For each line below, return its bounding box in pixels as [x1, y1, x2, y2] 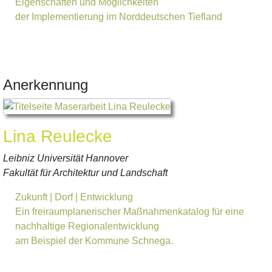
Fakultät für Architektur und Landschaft [3, 167, 168, 178]
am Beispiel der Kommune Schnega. [15, 235, 173, 246]
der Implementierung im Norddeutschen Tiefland [15, 11, 222, 22]
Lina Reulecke [3, 126, 112, 146]
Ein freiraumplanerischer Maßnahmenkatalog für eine [15, 206, 244, 217]
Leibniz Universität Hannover [3, 152, 128, 163]
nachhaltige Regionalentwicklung [15, 220, 159, 231]
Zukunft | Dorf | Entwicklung [15, 191, 133, 202]
